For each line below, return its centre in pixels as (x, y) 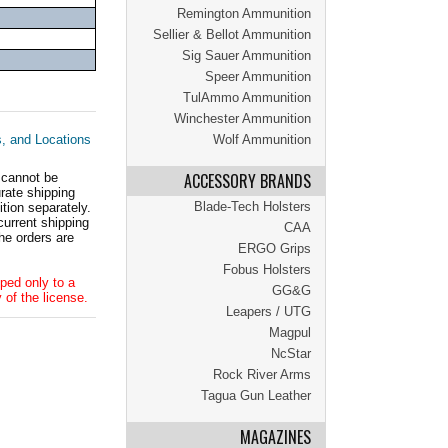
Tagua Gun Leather (256, 395)
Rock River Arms (262, 374)
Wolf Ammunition (262, 139)
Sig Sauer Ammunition (246, 55)
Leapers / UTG (268, 311)
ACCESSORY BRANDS (247, 181)
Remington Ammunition (244, 13)
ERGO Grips (274, 248)
